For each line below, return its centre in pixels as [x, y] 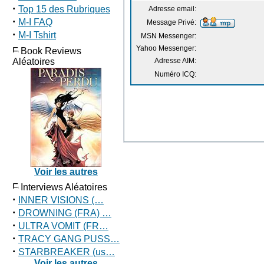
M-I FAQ [35, 22]
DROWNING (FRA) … [65, 213]
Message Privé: [171, 22]
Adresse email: [172, 9]
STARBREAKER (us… [67, 252]
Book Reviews [51, 51]
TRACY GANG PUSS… [69, 239]
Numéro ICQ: [175, 74]
